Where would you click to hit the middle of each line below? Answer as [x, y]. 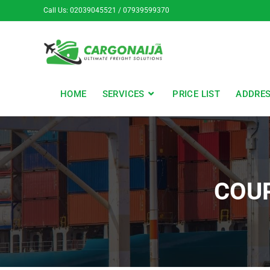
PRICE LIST [196, 94]
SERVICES [123, 94]
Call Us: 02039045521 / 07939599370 [106, 10]
